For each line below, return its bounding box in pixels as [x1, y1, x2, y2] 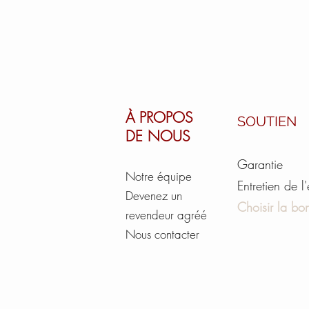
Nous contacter [126, 226, 199, 243]
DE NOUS [126, 127, 190, 146]
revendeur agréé [126, 207, 207, 223]
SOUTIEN [237, 113, 297, 130]
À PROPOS [126, 108, 192, 128]
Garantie [237, 156, 283, 173]
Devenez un [126, 188, 182, 204]
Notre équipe [126, 168, 192, 185]
